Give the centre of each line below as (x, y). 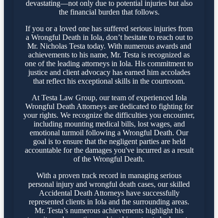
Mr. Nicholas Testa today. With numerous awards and (109, 46)
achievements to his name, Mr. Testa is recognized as (109, 54)
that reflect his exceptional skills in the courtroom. (109, 81)
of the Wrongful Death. (109, 159)
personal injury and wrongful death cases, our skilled (109, 184)
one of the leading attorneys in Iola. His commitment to (109, 63)
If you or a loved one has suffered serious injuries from (109, 28)
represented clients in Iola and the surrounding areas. (109, 201)
